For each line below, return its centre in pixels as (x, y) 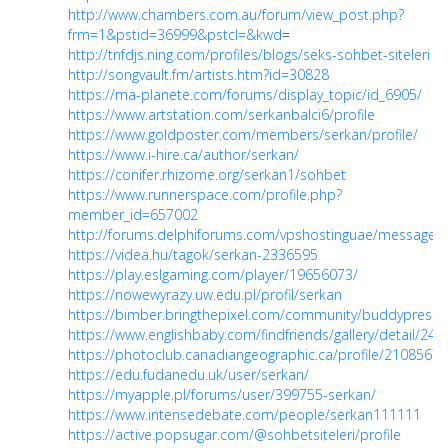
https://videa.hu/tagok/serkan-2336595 (193, 255)
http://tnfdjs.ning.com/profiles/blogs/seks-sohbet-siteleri (249, 55)
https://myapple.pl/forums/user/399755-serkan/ (222, 395)
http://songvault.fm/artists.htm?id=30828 (198, 75)
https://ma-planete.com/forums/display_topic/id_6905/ (245, 95)
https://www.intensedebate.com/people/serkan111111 (244, 415)
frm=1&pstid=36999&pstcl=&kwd (175, 35)
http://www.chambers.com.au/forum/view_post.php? (236, 15)
